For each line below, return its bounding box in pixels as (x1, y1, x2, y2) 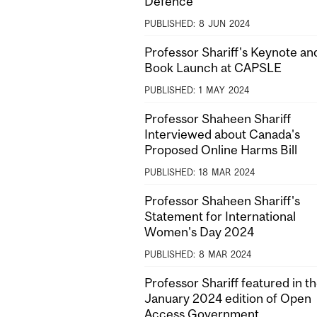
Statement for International (144, 208, 296, 224)
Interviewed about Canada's (144, 126, 300, 142)
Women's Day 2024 (144, 224, 254, 239)
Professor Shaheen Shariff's (144, 192, 300, 208)
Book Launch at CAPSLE (144, 59, 282, 75)
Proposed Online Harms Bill (144, 142, 297, 157)
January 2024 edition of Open (144, 290, 311, 306)
